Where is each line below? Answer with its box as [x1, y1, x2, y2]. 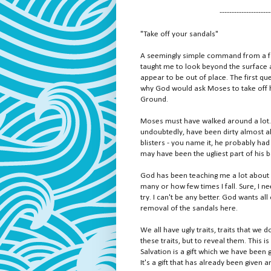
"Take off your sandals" [140, 30, 218, 39]
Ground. [140, 96, 168, 104]
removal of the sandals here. [140, 204, 238, 213]
